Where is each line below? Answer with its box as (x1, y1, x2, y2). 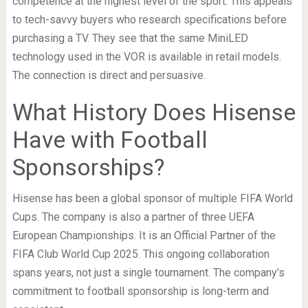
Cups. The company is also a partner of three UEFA (12, 210, 254, 223)
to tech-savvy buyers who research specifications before (12, 12, 287, 26)
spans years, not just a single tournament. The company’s (12, 265, 285, 279)
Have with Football (12, 125, 208, 153)
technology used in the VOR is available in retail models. (12, 49, 281, 63)
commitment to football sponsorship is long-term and (12, 284, 269, 298)
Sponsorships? (12, 153, 164, 181)
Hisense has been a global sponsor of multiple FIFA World (12, 191, 293, 205)
